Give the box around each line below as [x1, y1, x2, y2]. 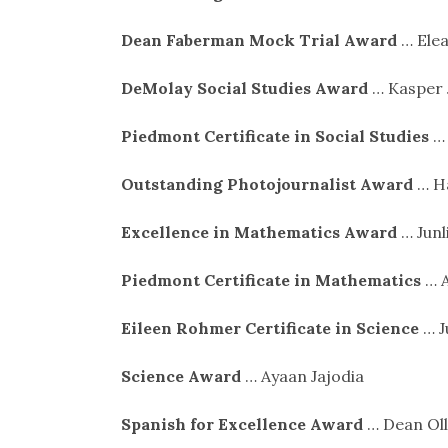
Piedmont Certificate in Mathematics [120, 269, 421, 290]
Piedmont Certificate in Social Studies [120, 125, 429, 146]
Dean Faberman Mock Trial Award [120, 29, 397, 50]
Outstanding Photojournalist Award [120, 173, 413, 194]
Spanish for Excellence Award [120, 413, 363, 434]
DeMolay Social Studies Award [120, 77, 368, 98]
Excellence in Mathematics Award [120, 221, 397, 242]
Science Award [120, 365, 241, 386]
